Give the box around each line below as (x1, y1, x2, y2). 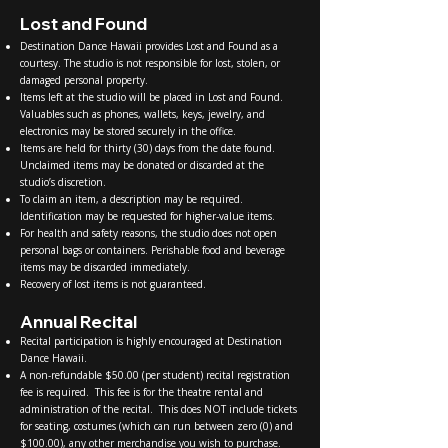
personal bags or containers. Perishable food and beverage (20, 242, 285, 257)
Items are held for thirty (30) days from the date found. (20, 140, 275, 155)
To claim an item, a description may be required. (20, 191, 243, 206)
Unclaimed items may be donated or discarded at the (20, 157, 264, 172)
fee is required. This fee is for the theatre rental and (20, 384, 263, 399)
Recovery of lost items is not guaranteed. (20, 276, 206, 291)
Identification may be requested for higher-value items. (20, 208, 275, 223)
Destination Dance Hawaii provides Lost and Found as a (20, 38, 278, 53)
